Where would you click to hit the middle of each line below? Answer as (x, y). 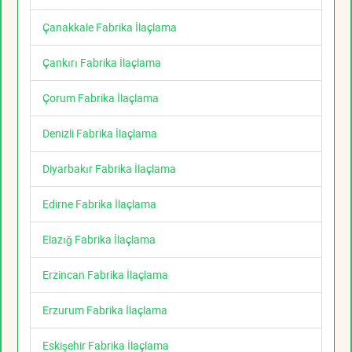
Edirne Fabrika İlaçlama (99, 204)
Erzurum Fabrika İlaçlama (105, 310)
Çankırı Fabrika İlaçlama (102, 63)
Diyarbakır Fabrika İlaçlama (109, 169)
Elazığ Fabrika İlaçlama (99, 240)
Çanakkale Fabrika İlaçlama (110, 27)
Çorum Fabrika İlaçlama (101, 98)
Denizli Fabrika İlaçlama (100, 134)
